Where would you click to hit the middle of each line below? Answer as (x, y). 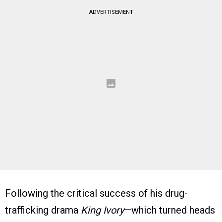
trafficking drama (43, 210)
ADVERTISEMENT (111, 12)
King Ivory (102, 210)
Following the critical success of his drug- (96, 194)
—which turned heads (169, 210)
